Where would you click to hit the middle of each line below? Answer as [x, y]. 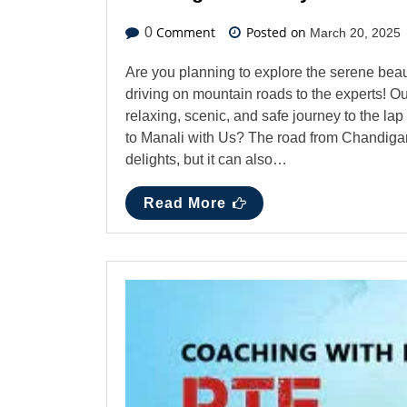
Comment [184, 32]
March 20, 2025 [355, 32]
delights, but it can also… [206, 159]
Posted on [276, 32]
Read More [185, 203]
